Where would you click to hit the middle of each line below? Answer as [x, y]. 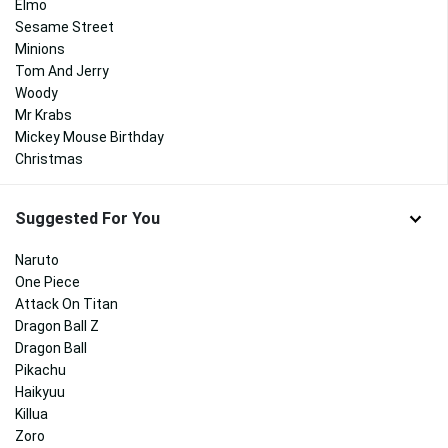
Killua [31, 413]
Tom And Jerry [62, 71]
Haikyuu [40, 391]
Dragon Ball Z [57, 325]
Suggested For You [87, 219]
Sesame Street [64, 27]
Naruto [37, 259]
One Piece [47, 281]
